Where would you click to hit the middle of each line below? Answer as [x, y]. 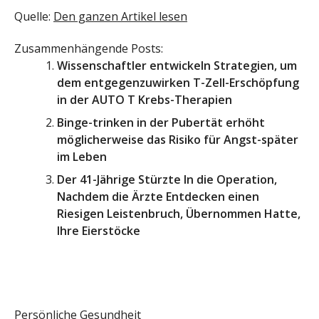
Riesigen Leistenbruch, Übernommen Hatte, [179, 213]
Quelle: [34, 16]
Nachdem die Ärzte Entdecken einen [158, 196]
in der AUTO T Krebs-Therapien [145, 99]
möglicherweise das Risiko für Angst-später [178, 139]
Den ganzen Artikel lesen [120, 16]
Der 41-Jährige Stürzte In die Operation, [167, 179]
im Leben [82, 156]
